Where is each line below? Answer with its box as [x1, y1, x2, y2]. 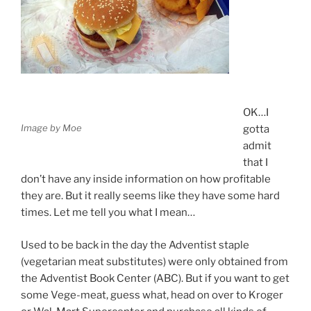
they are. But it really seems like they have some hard [21, 190, 280, 203]
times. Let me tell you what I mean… [21, 206, 195, 219]
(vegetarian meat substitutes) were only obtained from [21, 255, 288, 268]
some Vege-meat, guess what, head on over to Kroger [21, 288, 283, 301]
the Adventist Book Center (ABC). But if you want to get [21, 271, 289, 285]
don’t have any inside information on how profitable [21, 173, 271, 186]
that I [242, 156, 268, 169]
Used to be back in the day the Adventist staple [21, 238, 249, 251]
